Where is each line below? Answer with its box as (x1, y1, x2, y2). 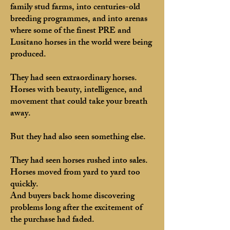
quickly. (10, 177, 39, 193)
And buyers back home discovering (10, 189, 135, 204)
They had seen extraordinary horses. (10, 71, 137, 86)
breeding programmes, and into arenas (10, 12, 147, 27)
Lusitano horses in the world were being (10, 35, 152, 51)
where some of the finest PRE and (10, 24, 131, 39)
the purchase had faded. (10, 213, 94, 228)
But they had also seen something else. (10, 130, 146, 145)
